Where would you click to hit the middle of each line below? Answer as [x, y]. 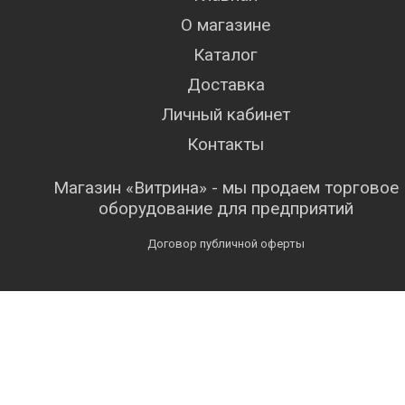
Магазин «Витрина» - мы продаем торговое [226, 188]
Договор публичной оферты [226, 244]
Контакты [226, 144]
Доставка [226, 85]
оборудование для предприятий [226, 208]
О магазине [226, 25]
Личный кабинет [226, 114]
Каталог [226, 55]
